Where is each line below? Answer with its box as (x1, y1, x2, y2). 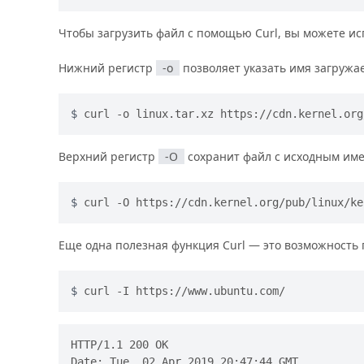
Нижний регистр (58, 59, 156, 76)
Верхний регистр (58, 148, 158, 164)
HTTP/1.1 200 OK (71, 337, 168, 351)
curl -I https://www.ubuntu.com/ (84, 284, 285, 297)
